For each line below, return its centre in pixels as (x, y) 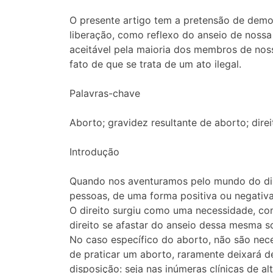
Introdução (94, 152)
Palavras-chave (105, 94)
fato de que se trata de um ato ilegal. (155, 64)
